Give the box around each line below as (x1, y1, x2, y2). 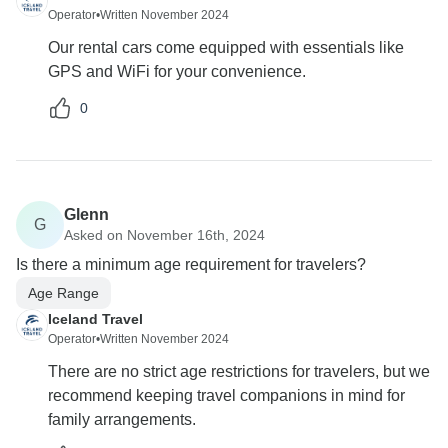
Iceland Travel (48, 311, 143, 328)
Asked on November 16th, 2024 (64, 226, 265, 243)
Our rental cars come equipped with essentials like (48, 39, 404, 57)
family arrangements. (48, 411, 196, 429)
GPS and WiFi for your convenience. (48, 63, 306, 81)
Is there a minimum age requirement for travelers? (16, 256, 366, 274)
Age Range (28, 284, 99, 301)
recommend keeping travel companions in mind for (48, 387, 405, 405)
